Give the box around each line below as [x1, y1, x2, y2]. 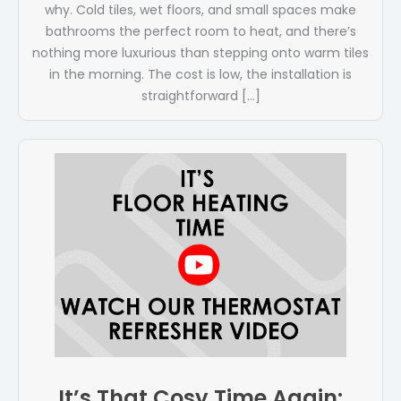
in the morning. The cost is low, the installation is [49, 65, 352, 84]
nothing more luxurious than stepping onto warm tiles [32, 44, 369, 63]
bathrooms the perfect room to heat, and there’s [45, 22, 356, 41]
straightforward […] [141, 87, 260, 106]
